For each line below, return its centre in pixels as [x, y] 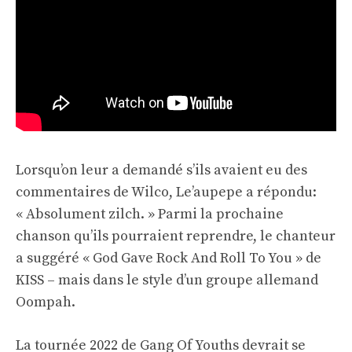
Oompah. [46, 302]
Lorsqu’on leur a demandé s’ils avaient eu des [161, 170]
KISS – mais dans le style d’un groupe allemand [167, 280]
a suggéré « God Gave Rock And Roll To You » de [169, 258]
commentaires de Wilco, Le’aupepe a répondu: [166, 192]
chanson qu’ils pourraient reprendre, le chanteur [176, 236]
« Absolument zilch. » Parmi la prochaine [150, 214]
